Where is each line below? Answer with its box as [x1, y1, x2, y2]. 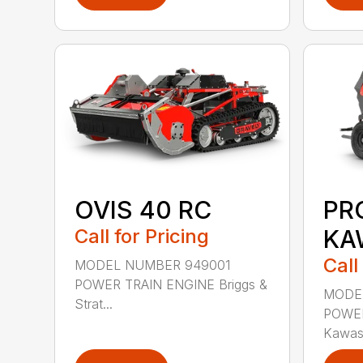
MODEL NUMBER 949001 [75, 256, 231, 273]
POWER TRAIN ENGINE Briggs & [75, 275, 268, 293]
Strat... [75, 295, 113, 312]
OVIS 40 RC [75, 194, 212, 224]
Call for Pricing [75, 224, 210, 248]
